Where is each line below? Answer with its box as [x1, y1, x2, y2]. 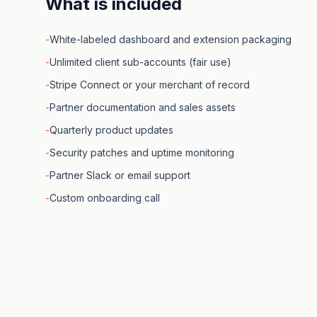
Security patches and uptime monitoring [50, 146, 234, 158]
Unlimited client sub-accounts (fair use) [50, 56, 231, 68]
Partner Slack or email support [50, 169, 190, 181]
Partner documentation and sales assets [50, 101, 236, 113]
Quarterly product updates [50, 124, 173, 136]
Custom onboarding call [50, 192, 160, 204]
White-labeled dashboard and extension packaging [50, 33, 292, 45]
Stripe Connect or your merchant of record [50, 79, 250, 91]
